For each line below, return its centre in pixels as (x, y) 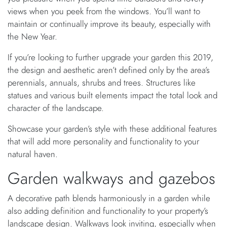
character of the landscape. (56, 108)
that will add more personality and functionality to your (103, 142)
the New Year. (32, 37)
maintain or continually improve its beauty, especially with (109, 24)
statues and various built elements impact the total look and (112, 96)
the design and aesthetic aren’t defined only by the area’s (109, 70)
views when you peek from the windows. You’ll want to (104, 11)
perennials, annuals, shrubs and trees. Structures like (102, 83)
